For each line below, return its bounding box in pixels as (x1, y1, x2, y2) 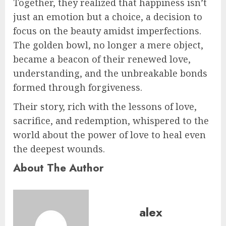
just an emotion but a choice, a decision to (13, 11, 202, 23)
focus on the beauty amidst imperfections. (13, 25, 201, 37)
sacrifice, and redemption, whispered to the (13, 115, 209, 127)
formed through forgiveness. (13, 81, 142, 94)
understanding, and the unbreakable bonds (13, 67, 207, 80)
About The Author (13, 160, 104, 176)
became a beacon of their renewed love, (13, 53, 191, 66)
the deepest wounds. (13, 143, 105, 155)
